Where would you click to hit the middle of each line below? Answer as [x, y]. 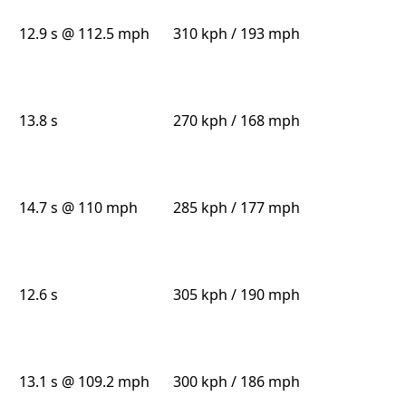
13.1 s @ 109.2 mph [85, 382]
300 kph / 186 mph [236, 382]
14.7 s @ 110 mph [79, 208]
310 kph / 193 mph [236, 34]
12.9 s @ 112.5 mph [85, 34]
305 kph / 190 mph [236, 295]
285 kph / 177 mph [236, 208]
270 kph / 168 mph [236, 121]
